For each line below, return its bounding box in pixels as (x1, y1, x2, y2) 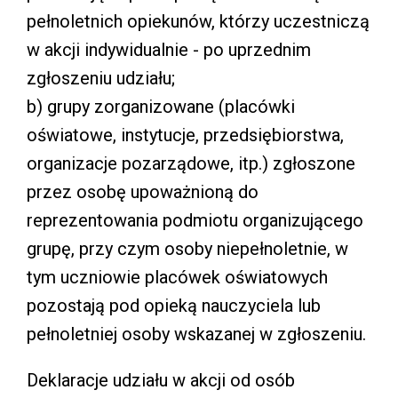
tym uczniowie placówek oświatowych (27, 266, 328, 288)
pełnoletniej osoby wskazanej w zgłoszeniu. (27, 322, 366, 345)
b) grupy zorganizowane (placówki (27, 95, 295, 117)
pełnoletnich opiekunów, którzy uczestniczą (27, 10, 370, 32)
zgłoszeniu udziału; (27, 67, 175, 89)
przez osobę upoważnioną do (27, 180, 259, 203)
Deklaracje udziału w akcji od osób (27, 369, 295, 391)
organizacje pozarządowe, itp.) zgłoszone (27, 152, 355, 174)
